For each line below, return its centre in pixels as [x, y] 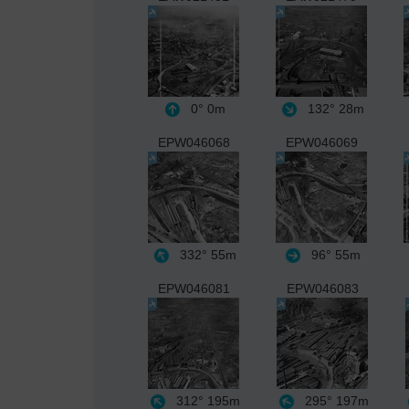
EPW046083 [323, 288]
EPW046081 [194, 288]
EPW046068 [194, 142]
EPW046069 [321, 142]
